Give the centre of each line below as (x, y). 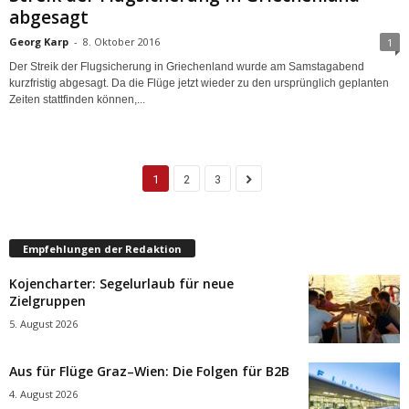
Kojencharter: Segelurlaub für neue (121, 284)
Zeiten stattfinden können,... (77, 100)
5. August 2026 (43, 324)
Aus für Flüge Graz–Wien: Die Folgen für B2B (149, 372)
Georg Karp (39, 42)
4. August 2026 (43, 394)
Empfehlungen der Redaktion (102, 249)
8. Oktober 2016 (121, 42)
